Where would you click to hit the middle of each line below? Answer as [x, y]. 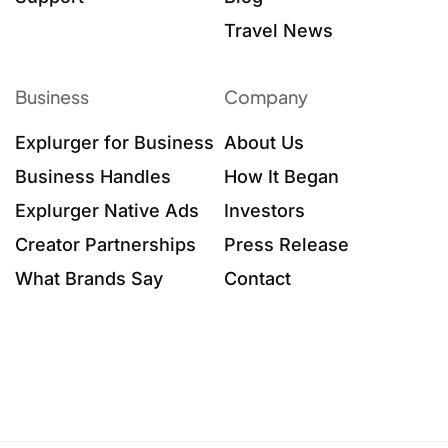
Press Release [286, 245]
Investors [264, 211]
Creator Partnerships [105, 245]
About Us [264, 143]
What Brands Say [89, 279]
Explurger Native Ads [107, 211]
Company [266, 97]
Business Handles [93, 177]
